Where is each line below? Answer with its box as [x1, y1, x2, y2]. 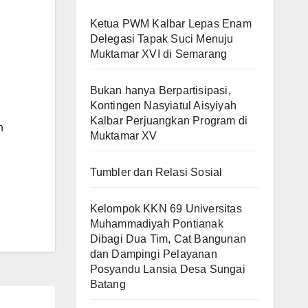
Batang [89, 278, 126, 290]
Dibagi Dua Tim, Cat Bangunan [89, 232, 247, 245]
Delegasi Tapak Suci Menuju [89, 32, 234, 45]
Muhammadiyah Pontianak [89, 217, 223, 230]
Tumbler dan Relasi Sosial [89, 166, 223, 178]
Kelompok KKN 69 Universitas [89, 202, 242, 214]
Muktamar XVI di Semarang [89, 47, 228, 60]
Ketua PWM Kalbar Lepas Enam [89, 17, 252, 30]
